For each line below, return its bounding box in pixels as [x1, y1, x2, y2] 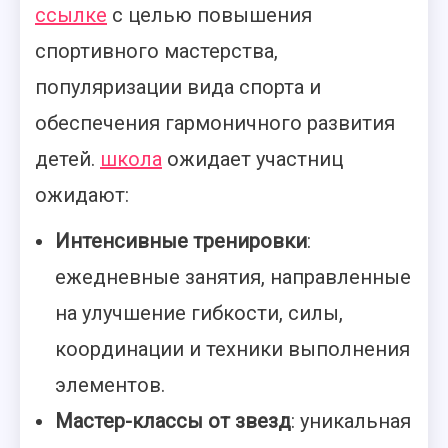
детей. [35, 147, 100, 171]
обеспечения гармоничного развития [35, 111, 395, 135]
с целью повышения [107, 3, 312, 27]
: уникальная [291, 409, 411, 433]
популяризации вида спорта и [35, 75, 321, 99]
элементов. [55, 373, 165, 397]
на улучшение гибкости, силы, [55, 301, 343, 325]
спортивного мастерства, [35, 39, 278, 63]
